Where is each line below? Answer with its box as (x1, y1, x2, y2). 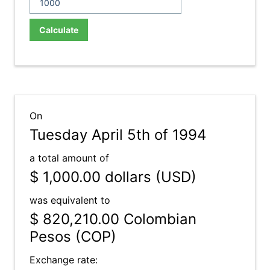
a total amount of (30, 152, 109, 164)
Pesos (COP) (30, 228, 116, 245)
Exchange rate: (30, 254, 98, 266)
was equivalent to (30, 194, 110, 206)
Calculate (39, 25, 78, 35)
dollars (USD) (101, 168, 196, 186)
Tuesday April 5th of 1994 (30, 126, 206, 143)
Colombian (119, 210, 196, 228)
